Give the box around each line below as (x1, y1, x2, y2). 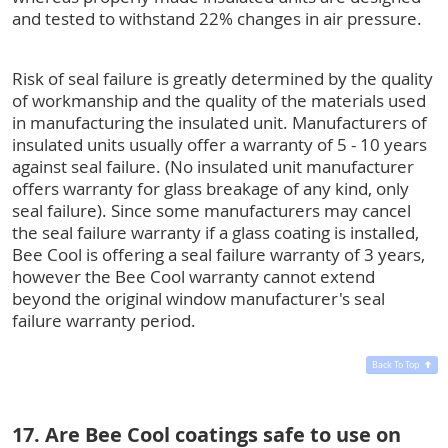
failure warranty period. (12, 308, 196, 332)
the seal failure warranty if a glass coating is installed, (12, 220, 419, 244)
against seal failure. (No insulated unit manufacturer (12, 154, 414, 178)
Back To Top (371, 358, 420, 371)
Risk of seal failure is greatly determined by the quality (12, 66, 433, 90)
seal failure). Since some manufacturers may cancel (12, 198, 411, 222)
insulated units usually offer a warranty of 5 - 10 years (12, 132, 427, 156)
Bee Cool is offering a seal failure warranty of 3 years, (12, 242, 425, 266)
